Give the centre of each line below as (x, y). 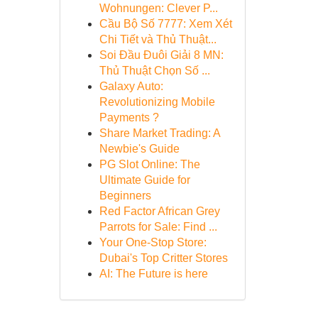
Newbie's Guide (139, 149)
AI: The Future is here (153, 274)
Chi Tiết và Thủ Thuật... (158, 39)
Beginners (125, 196)
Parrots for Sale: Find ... (158, 227)
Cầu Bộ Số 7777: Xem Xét (165, 24)
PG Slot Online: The (149, 164)
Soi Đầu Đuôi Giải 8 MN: (161, 55)
